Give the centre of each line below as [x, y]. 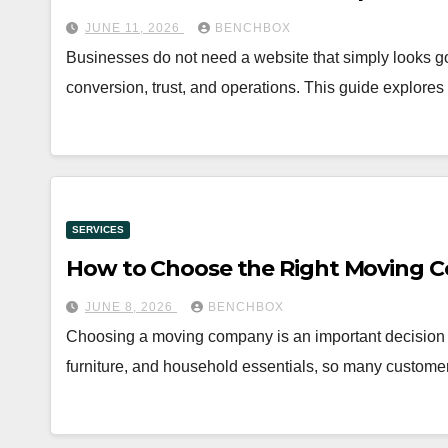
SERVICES [98, 229]
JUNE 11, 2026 [134, 27]
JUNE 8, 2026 [131, 306]
